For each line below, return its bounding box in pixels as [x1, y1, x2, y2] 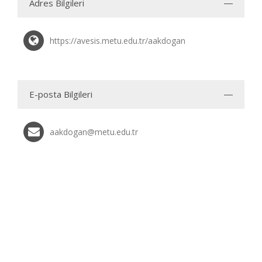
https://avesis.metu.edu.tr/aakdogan [50, 35, 185, 47]
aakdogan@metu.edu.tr [50, 126, 138, 138]
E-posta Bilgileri [29, 88, 92, 101]
